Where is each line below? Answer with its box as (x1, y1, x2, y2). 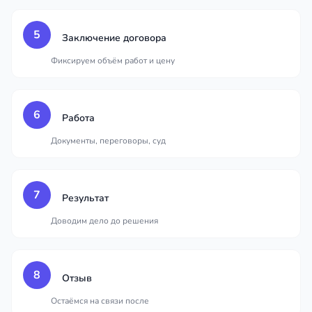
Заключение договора (62, 31, 166, 45)
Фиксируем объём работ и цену (51, 55, 175, 66)
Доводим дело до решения (51, 215, 158, 226)
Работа (62, 111, 95, 125)
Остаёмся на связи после (51, 295, 149, 306)
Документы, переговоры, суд (51, 135, 166, 146)
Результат (62, 192, 109, 205)
